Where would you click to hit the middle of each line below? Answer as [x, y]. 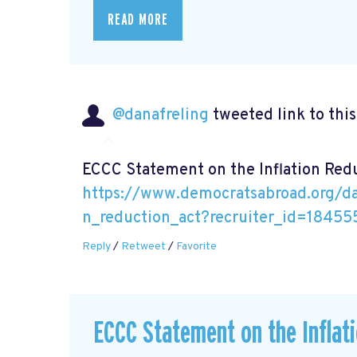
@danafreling [161, 116]
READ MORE [138, 20]
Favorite [196, 246]
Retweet [143, 246]
